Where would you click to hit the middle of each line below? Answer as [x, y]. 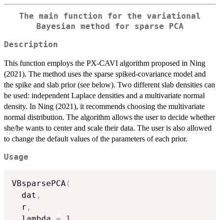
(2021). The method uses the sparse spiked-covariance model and [105, 74]
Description [31, 44]
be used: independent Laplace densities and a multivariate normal [104, 95]
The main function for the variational [110, 16]
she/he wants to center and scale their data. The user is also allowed [108, 128]
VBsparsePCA [39, 184]
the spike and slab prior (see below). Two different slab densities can [110, 84]
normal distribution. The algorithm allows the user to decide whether [110, 117]
